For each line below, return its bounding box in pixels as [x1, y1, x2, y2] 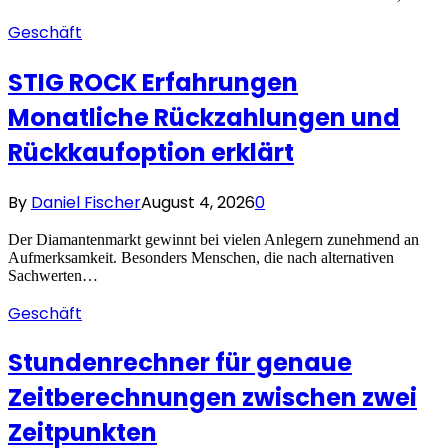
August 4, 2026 [141, 190, 255, 214]
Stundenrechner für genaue [8, 346, 352, 380]
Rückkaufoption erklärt [8, 135, 294, 169]
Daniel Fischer [31, 190, 141, 214]
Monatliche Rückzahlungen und [8, 100, 400, 134]
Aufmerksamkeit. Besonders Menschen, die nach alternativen [8, 248, 394, 266]
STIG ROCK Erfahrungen [8, 65, 298, 99]
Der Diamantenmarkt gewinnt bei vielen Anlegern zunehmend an [8, 230, 419, 248]
